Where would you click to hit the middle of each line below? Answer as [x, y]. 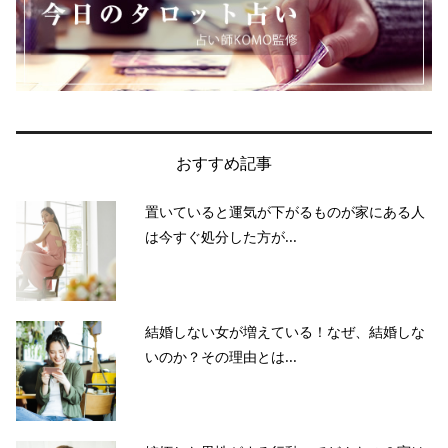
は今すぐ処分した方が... [221, 236]
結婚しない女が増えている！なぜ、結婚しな [285, 331]
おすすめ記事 [224, 163]
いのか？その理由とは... [221, 356]
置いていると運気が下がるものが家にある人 [285, 211]
